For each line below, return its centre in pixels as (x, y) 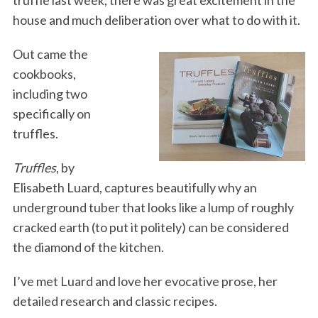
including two (50, 93)
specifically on (51, 113)
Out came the (50, 54)
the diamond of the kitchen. (88, 247)
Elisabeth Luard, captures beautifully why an (135, 187)
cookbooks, (44, 73)
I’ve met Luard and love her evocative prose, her (145, 281)
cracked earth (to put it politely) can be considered (150, 227)
